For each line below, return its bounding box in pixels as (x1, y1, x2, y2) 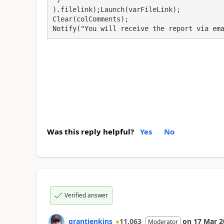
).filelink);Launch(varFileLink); (52, 5, 180, 13)
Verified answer (64, 190, 108, 199)
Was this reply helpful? (46, 126, 134, 136)
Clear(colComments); (52, 14, 128, 23)
